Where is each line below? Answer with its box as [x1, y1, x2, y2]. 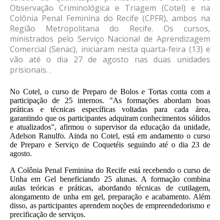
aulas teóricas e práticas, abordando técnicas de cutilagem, [10, 184, 210, 192]
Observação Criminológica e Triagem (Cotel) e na [10, 2, 210, 13]
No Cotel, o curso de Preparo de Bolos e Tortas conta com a [10, 87, 210, 96]
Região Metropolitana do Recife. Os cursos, [10, 23, 210, 34]
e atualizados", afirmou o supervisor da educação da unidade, [10, 123, 210, 131]
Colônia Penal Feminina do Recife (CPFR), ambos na [10, 13, 210, 24]
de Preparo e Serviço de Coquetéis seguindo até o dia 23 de [10, 140, 210, 149]
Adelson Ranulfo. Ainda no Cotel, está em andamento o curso [10, 132, 210, 140]
